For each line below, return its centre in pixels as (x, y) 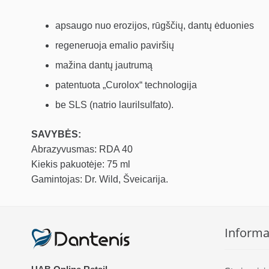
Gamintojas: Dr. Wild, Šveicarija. (100, 180)
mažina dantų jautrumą (104, 65)
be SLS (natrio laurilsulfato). (114, 105)
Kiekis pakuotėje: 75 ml (81, 165)
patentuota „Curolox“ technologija (126, 85)
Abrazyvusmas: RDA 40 (82, 150)
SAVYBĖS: (56, 134)
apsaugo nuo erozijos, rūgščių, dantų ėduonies (155, 26)
